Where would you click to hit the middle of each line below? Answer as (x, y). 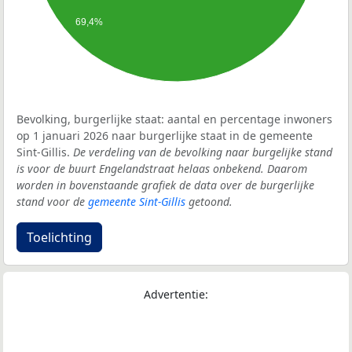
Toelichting (59, 238)
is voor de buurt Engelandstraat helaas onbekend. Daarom (162, 169)
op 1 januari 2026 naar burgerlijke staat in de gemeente (165, 136)
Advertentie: (176, 295)
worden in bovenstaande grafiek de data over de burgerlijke (165, 185)
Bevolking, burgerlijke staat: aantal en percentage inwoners (174, 119)
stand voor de (52, 202)
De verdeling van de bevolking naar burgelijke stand (203, 152)
